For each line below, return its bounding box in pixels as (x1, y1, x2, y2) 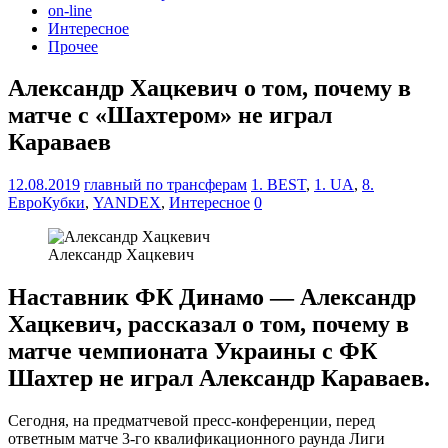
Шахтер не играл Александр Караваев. (8, 365, 430, 392)
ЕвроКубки (8, 194, 85, 212)
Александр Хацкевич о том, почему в (8, 75, 411, 102)
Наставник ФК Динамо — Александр (8, 284, 416, 311)
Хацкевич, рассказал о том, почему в (8, 311, 409, 338)
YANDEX (93, 194, 161, 212)
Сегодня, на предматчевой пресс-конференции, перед (8, 412, 375, 430)
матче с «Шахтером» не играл (8, 102, 332, 129)
